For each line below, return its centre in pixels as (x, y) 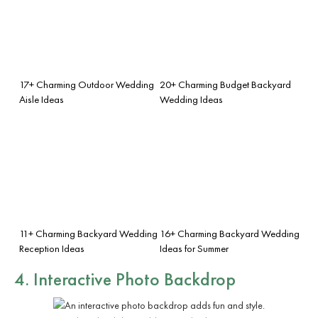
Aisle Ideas (42, 99)
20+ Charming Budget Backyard (225, 84)
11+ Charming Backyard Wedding (88, 233)
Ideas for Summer (194, 248)
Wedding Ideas (191, 99)
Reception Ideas (52, 248)
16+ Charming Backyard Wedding (230, 233)
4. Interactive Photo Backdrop (125, 279)
